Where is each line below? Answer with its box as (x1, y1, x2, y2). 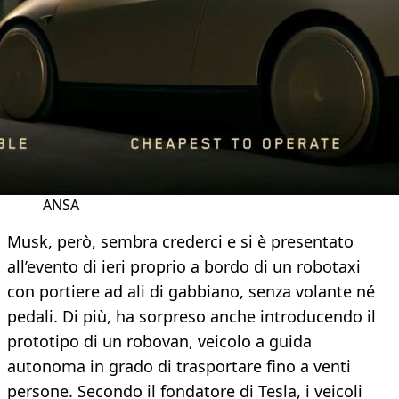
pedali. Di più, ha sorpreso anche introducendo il (7, 305, 376, 328)
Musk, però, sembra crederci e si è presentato (7, 231, 354, 253)
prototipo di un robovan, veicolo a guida (7, 330, 312, 353)
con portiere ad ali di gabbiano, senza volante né (7, 281, 375, 303)
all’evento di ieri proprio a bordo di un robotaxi (7, 256, 361, 278)
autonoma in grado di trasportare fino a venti (7, 355, 351, 378)
